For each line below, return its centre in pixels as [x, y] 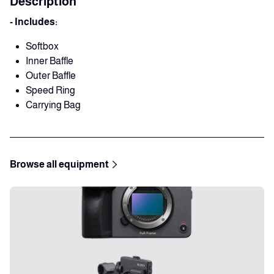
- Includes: [35, 22]
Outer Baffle [51, 76]
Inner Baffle [50, 61]
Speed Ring [50, 90]
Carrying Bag [53, 105]
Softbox [42, 46]
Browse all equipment [59, 164]
